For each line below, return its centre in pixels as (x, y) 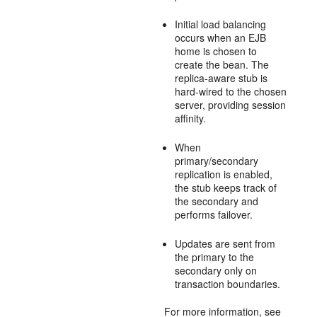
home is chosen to (216, 51)
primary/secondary (217, 161)
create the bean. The (222, 64)
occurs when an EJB (221, 38)
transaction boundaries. (228, 284)
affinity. (191, 118)
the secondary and (217, 201)
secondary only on (216, 270)
